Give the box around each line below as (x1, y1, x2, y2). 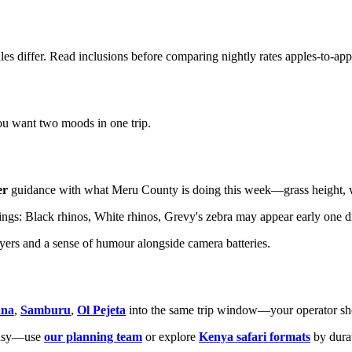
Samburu (20, 302, 71, 317)
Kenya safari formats (199, 329, 310, 343)
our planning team (44, 329, 142, 343)
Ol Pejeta (77, 302, 126, 317)
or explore (142, 329, 199, 343)
